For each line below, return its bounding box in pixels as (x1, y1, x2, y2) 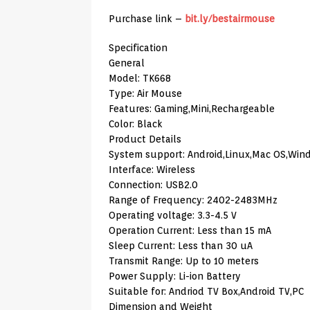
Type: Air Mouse (109, 88, 182, 100)
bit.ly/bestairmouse (185, 13, 275, 25)
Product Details (109, 134, 181, 145)
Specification (109, 42, 167, 54)
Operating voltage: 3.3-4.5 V (109, 210, 237, 221)
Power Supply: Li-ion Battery (109, 271, 241, 282)
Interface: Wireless (109, 164, 195, 176)
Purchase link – (109, 13, 185, 25)
